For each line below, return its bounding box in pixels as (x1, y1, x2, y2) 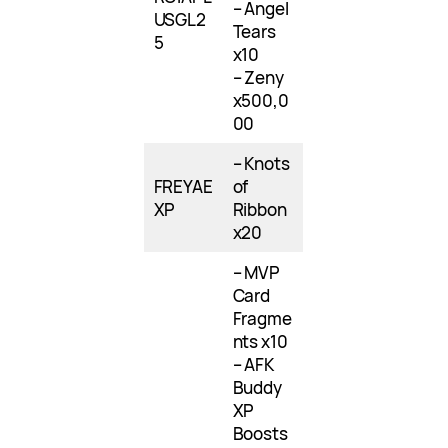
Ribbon (232, 198, 288, 222)
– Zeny (232, 66, 285, 90)
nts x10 (232, 330, 288, 354)
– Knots (232, 152, 290, 176)
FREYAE (153, 175, 214, 199)
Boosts (232, 422, 289, 446)
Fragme (232, 307, 293, 331)
